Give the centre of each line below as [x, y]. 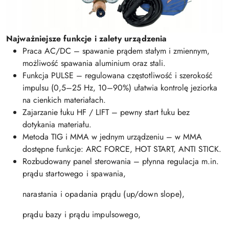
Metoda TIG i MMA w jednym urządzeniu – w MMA [112, 136]
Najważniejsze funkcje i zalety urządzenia [87, 38]
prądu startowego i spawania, [74, 173]
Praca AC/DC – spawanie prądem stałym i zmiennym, [116, 51]
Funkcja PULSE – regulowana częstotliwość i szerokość [118, 75]
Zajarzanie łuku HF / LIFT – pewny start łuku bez [106, 112]
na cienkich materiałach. [64, 100]
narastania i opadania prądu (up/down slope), [104, 194]
